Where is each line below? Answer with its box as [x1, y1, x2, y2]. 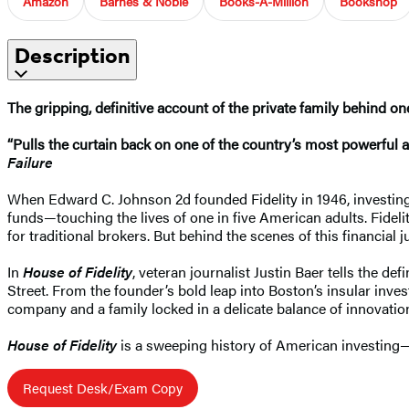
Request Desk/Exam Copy [23, 377, 183, 397]
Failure [7, 151, 53, 173]
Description [15, 42, 130, 68]
